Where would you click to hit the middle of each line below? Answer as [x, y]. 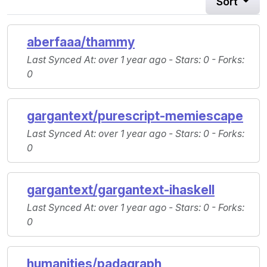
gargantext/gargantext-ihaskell [121, 190]
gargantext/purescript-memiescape [135, 116]
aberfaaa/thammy [81, 42]
